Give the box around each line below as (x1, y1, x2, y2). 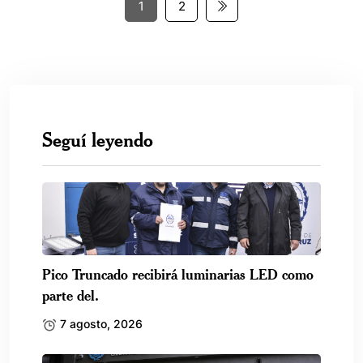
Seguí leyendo (42, 126, 153, 152)
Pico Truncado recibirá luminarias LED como (42, 264, 314, 283)
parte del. (42, 285, 99, 304)
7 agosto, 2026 (57, 316, 143, 331)
